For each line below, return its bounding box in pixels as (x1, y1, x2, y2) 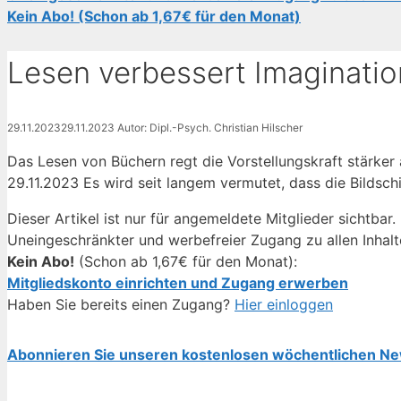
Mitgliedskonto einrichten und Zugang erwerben (7, 273, 348, 292)
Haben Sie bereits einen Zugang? (7, 294, 235, 313)
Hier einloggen (235, 294, 333, 313)
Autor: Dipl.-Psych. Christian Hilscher (117, 120, 303, 134)
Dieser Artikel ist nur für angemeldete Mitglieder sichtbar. (7, 209, 396, 227)
